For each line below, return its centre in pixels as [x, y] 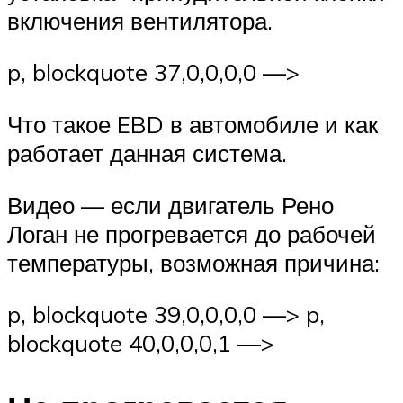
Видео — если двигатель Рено [170, 205]
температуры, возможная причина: [193, 262]
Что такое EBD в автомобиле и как [193, 124]
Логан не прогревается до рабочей [192, 233]
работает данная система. [147, 152]
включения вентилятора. [140, 20]
